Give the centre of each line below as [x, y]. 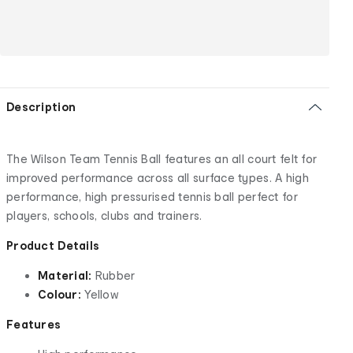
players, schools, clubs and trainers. [104, 215]
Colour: [61, 294]
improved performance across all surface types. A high [158, 177]
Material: [67, 275]
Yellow [102, 294]
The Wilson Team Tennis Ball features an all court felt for [162, 158]
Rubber [115, 275]
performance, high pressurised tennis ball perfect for [152, 196]
